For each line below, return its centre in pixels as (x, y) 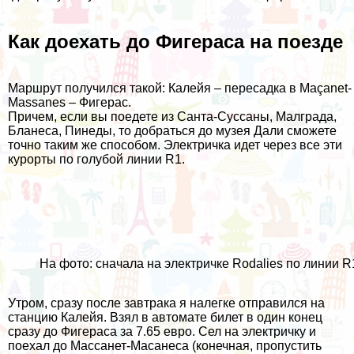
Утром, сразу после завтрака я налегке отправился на (166, 303)
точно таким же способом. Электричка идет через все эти (175, 145)
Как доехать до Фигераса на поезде (175, 41)
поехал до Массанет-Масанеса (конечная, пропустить (165, 345)
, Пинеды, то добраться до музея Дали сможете (198, 130)
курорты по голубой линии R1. (96, 159)
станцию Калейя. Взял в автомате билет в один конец (165, 317)
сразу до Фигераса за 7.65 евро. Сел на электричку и (162, 331)
